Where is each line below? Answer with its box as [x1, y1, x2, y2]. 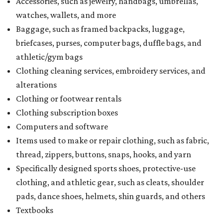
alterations [16, 80, 57, 90]
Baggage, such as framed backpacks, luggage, [16, 24, 185, 34]
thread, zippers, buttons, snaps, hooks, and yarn [16, 149, 191, 160]
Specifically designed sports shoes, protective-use [16, 163, 196, 174]
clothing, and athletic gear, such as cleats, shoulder [16, 177, 204, 188]
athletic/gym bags [16, 52, 83, 62]
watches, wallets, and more [16, 10, 116, 20]
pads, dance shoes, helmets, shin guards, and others [16, 191, 205, 202]
